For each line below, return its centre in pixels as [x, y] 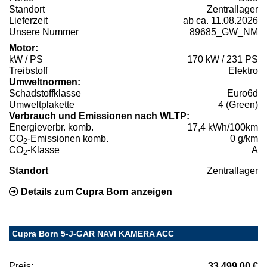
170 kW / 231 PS [223, 60]
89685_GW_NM [224, 32]
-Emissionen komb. [68, 139]
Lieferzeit [28, 21]
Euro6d [243, 94]
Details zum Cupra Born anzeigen [95, 192]
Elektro [243, 71]
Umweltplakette [42, 105]
